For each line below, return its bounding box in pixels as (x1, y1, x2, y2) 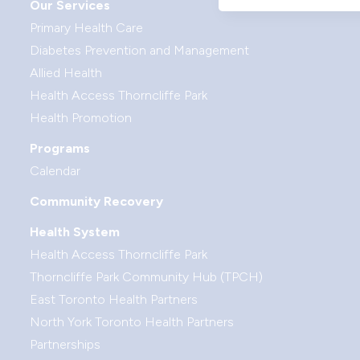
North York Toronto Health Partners (30, 314, 234, 329)
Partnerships (30, 337, 100, 352)
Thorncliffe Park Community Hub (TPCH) (30, 269, 263, 284)
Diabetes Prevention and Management (30, 43, 249, 58)
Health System (30, 224, 120, 239)
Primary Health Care (30, 20, 143, 35)
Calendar (30, 163, 80, 178)
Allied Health (30, 65, 102, 80)
